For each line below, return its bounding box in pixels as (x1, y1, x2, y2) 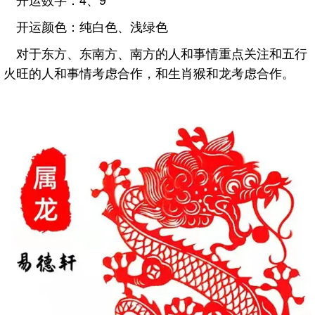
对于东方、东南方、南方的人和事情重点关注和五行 (16, 44, 307, 62)
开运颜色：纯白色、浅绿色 (16, 17, 168, 35)
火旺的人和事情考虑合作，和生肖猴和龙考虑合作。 (4, 63, 295, 82)
